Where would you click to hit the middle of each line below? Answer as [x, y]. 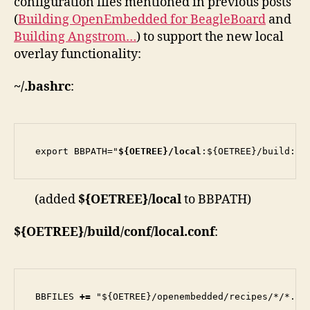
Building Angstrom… [75, 37]
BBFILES [57, 297]
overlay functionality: [77, 54]
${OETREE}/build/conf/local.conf [114, 232]
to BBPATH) [216, 199]
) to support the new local [210, 37]
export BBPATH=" [77, 152]
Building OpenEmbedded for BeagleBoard [142, 19]
